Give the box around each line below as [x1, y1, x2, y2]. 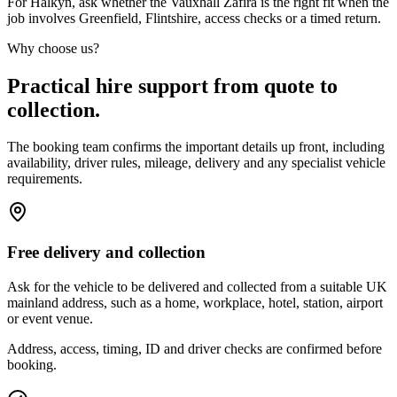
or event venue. [7, 310, 93, 326]
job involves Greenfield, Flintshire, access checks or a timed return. [7, 10, 381, 26]
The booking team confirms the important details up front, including [7, 139, 385, 155]
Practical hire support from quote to [7, 74, 338, 97]
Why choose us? [7, 40, 99, 56]
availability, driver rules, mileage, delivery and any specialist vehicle [7, 155, 385, 171]
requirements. [7, 171, 82, 187]
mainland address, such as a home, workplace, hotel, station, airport [7, 294, 383, 310]
